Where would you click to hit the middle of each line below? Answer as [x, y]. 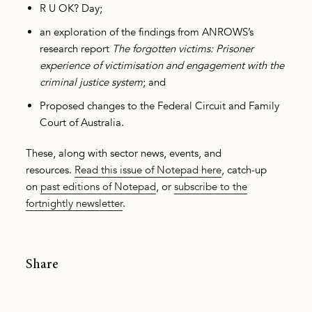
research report [76, 48]
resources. [50, 170]
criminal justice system [92, 82]
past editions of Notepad [99, 186]
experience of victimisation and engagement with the [162, 65]
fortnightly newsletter [75, 203]
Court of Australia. [82, 122]
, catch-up [244, 170]
